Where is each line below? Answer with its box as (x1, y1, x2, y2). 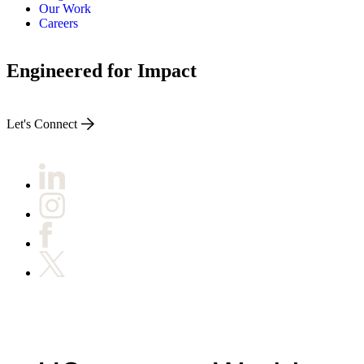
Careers (39, 15, 78, 30)
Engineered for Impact (6, 59, 197, 81)
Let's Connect (6, 117, 77, 132)
